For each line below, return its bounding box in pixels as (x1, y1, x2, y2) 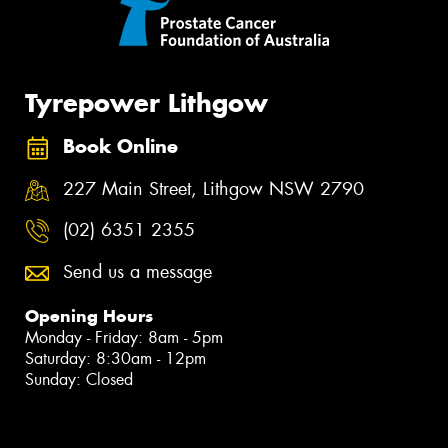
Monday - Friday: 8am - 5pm (25, 326, 223, 348)
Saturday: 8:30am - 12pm (25, 347, 206, 369)
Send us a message (63, 259, 212, 284)
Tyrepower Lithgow (25, 86, 268, 119)
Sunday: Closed (25, 368, 133, 390)
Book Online (63, 135, 178, 159)
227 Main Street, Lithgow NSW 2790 (63, 176, 364, 201)
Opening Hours (25, 304, 153, 327)
